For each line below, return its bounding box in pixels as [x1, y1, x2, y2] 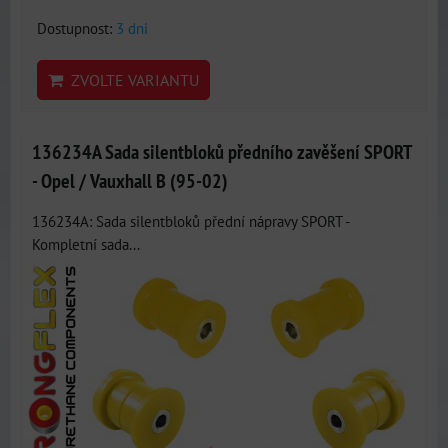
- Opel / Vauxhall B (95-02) [32, 168, 228, 193]
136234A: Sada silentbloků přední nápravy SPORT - [32, 211, 349, 231]
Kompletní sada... [32, 234, 140, 254]
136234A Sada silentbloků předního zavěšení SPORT [32, 139, 411, 164]
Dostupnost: [37, 18, 116, 38]
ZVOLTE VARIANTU [63, 70, 199, 90]
